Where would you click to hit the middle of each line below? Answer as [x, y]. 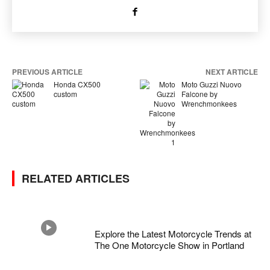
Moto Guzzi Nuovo [211, 84]
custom [65, 94]
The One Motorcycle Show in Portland [170, 245]
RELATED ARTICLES [76, 179]
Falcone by [199, 94]
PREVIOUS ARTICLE [47, 72]
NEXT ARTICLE [231, 72]
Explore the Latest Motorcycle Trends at [173, 234]
